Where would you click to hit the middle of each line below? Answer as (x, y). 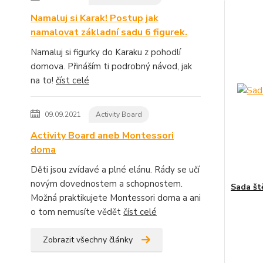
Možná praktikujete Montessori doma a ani (116, 198)
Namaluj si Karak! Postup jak (95, 18)
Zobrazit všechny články (88, 240)
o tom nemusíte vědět (77, 212)
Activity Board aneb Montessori (102, 136)
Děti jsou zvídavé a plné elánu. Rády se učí (115, 170)
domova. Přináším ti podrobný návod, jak (111, 66)
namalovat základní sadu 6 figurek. (109, 32)
